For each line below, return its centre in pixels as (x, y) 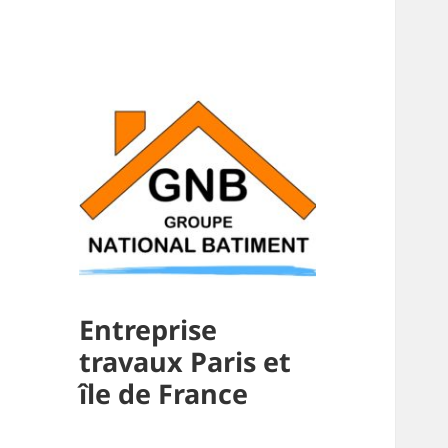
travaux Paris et (185, 362)
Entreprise (148, 330)
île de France (164, 394)
